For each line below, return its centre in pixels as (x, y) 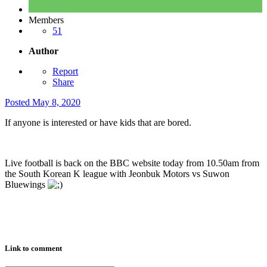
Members (46, 20)
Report (65, 71)
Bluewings (26, 184)
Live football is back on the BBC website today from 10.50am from (132, 163)
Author (44, 51)
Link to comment (33, 249)
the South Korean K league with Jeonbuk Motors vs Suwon (117, 173)
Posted (18, 102)
